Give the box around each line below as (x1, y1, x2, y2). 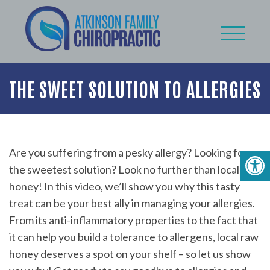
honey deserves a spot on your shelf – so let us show (9, 247, 251, 261)
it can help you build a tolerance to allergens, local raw (9, 230, 259, 244)
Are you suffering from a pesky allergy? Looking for (9, 146, 248, 160)
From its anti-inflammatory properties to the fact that (9, 213, 258, 227)
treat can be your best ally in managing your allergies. (9, 196, 255, 210)
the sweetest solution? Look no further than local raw (9, 163, 259, 177)
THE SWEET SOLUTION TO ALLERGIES (9, 76, 261, 101)
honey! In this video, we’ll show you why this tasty (9, 180, 240, 193)
